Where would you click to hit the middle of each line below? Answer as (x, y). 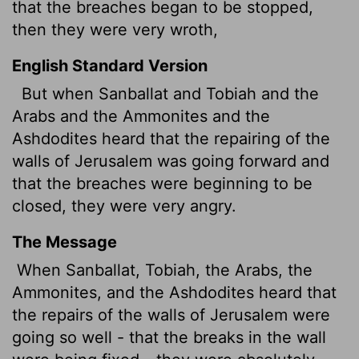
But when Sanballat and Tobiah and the (168, 93)
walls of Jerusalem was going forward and (171, 161)
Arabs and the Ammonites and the (141, 116)
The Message (65, 242)
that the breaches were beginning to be (162, 183)
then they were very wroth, (115, 29)
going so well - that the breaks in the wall (169, 337)
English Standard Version (110, 65)
